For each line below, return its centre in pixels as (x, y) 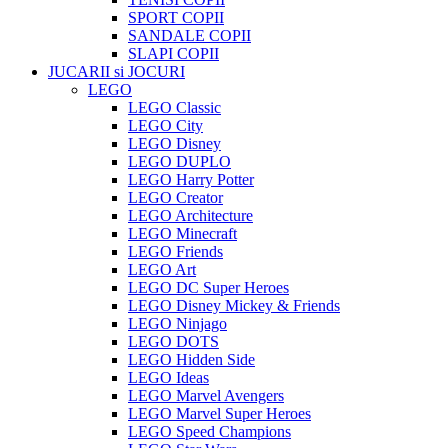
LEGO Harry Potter (191, 180)
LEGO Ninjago (177, 324)
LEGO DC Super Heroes (208, 288)
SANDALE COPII (189, 36)
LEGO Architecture (190, 216)
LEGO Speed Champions (209, 432)
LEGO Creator (175, 198)
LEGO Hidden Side (191, 360)
